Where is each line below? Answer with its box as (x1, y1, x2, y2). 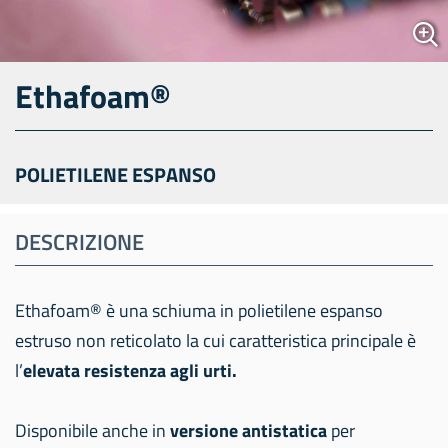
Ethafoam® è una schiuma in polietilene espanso (15, 297, 383, 324)
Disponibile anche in (15, 417, 170, 444)
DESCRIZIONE (15, 225, 144, 259)
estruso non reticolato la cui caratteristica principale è (15, 327, 416, 354)
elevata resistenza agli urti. (23, 357, 237, 384)
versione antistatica (170, 417, 327, 444)
